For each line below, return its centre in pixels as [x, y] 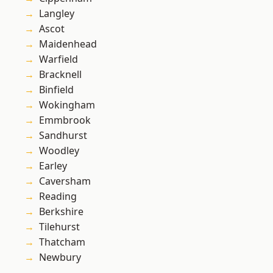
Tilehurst [59, 227]
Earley [53, 166]
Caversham [65, 181]
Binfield [56, 90]
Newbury [60, 257]
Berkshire [61, 212]
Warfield [58, 59]
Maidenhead [68, 44]
